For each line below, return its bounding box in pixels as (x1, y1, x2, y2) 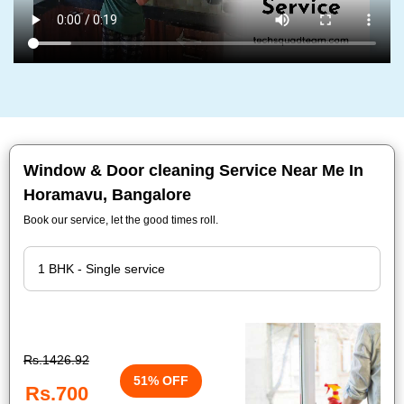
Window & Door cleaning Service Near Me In (23, 161, 363, 179)
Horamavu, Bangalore (23, 186, 191, 204)
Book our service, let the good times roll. (23, 214, 218, 226)
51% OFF (133, 372, 188, 388)
